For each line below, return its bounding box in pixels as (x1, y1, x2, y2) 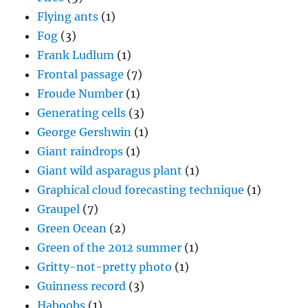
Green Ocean (37, 221, 107, 236)
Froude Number (37, 87, 124, 101)
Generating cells (37, 106, 126, 120)
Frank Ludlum (37, 48, 115, 63)
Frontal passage (37, 67, 124, 82)
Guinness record (37, 279, 126, 294)
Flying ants (37, 10, 99, 24)
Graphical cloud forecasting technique (37, 183, 245, 197)
